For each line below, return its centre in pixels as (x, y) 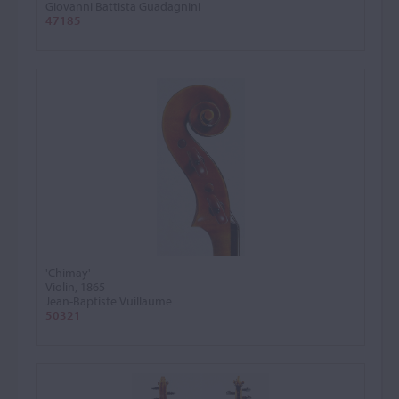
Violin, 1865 (75, 287)
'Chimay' (68, 273)
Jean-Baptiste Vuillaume (109, 301)
